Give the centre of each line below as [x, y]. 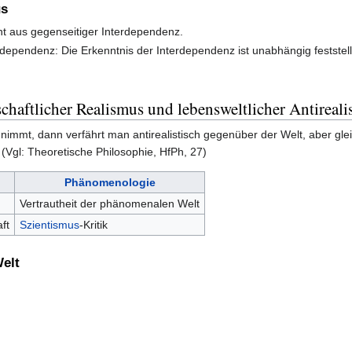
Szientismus [49, 224]
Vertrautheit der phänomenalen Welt [109, 203]
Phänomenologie [110, 182]
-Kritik [93, 224]
